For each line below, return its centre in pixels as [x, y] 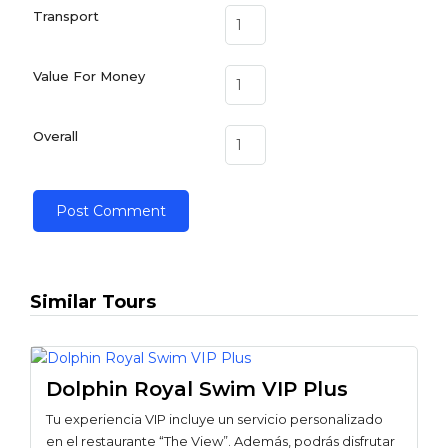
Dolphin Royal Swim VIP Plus [197, 389]
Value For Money [88, 76]
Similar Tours [93, 302]
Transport [65, 16]
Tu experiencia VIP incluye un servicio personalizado [214, 418]
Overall [55, 136]
